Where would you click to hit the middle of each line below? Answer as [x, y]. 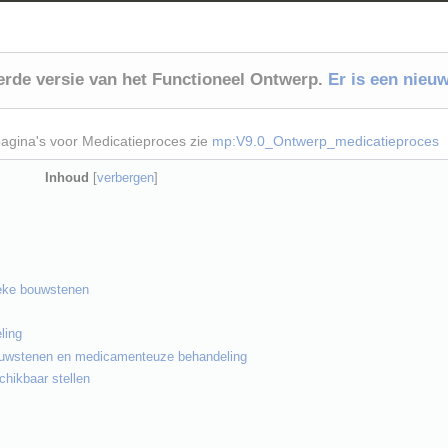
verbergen [125, 177]
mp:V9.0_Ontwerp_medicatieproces [325, 140]
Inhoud [67, 177]
